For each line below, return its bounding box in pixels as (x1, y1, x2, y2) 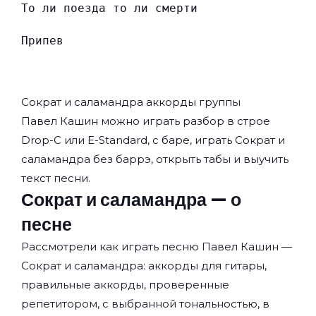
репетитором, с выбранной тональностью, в (21, 297, 269, 311)
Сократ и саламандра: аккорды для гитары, (21, 259, 267, 273)
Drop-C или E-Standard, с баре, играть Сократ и (21, 133, 285, 147)
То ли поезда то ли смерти (21, 1, 197, 16)
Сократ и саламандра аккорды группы (21, 95, 241, 109)
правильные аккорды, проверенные (21, 278, 229, 292)
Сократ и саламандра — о (21, 188, 241, 213)
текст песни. (21, 171, 90, 186)
